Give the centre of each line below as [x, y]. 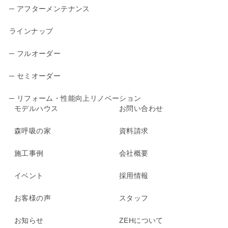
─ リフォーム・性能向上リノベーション [75, 98]
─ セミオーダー [35, 76]
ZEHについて [141, 220]
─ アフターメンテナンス [49, 8]
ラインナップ [31, 31]
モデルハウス [36, 108]
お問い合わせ [141, 108]
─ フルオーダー [35, 53]
